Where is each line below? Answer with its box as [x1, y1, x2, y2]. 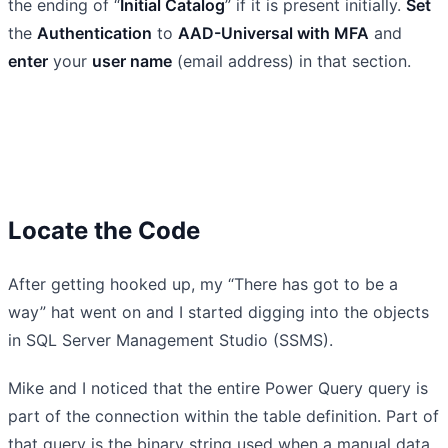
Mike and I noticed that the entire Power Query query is [8, 377, 428, 398]
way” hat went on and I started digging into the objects [8, 301, 429, 322]
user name [92, 50, 172, 71]
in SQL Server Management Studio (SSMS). [8, 329, 333, 350]
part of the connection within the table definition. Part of [8, 405, 439, 426]
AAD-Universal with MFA [178, 22, 369, 43]
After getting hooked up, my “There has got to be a [8, 273, 398, 294]
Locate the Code [8, 215, 200, 245]
